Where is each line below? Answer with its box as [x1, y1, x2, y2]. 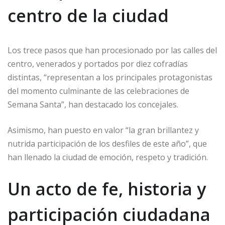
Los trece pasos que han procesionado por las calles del [8, 45, 217, 56]
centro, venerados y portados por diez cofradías [8, 58, 188, 70]
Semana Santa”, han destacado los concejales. [8, 99, 178, 110]
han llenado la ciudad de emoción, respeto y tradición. [8, 152, 208, 163]
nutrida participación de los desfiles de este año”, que [8, 138, 207, 150]
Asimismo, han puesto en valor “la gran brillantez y [8, 125, 199, 136]
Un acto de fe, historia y [8, 177, 206, 201]
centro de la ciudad [8, 4, 169, 28]
